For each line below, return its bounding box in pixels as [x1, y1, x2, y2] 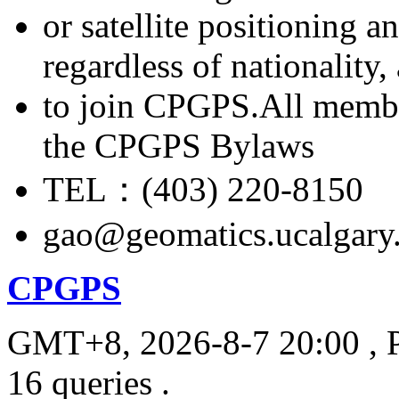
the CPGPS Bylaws [43, 126, 314, 165]
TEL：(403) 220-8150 [43, 169, 363, 208]
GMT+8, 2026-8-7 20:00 [7, 322, 360, 362]
